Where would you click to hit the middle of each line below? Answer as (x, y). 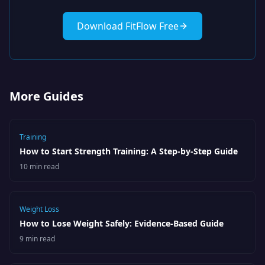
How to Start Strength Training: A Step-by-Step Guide (129, 151)
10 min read (39, 167)
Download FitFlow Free (128, 26)
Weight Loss (39, 209)
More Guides (46, 96)
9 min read (37, 239)
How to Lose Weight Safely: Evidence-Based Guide (122, 223)
